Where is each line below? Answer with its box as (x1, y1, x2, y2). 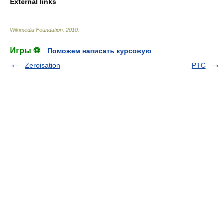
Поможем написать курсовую (47, 46, 151, 55)
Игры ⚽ (10, 46, 40, 55)
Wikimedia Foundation (10, 26, 63, 33)
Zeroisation (25, 61, 60, 69)
